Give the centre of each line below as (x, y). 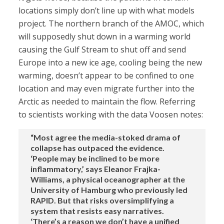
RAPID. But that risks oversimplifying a (102, 200)
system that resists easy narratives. (97, 211)
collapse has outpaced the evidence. (98, 148)
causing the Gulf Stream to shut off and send (102, 50)
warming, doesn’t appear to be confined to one (106, 76)
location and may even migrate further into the (107, 89)
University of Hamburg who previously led (109, 190)
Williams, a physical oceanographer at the (108, 179)
